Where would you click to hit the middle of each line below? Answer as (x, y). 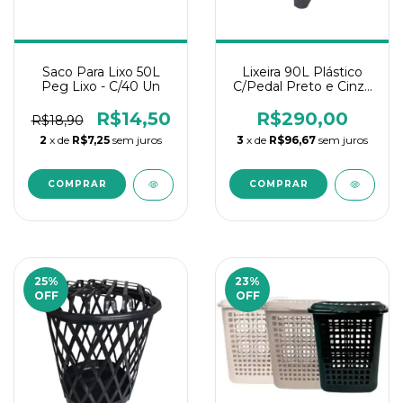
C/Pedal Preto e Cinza (302, 86)
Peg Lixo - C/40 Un (101, 86)
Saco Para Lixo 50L (101, 72)
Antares (302, 101)
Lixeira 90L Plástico (302, 72)
